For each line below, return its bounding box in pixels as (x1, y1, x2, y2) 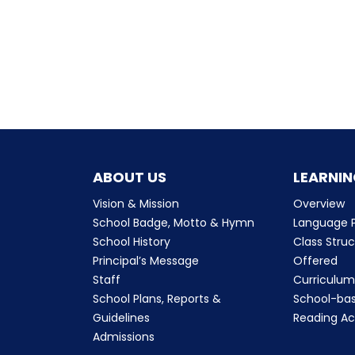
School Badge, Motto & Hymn (93, 214, 254, 231)
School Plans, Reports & (93, 290, 221, 307)
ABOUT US (93, 166, 166, 187)
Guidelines (93, 309, 150, 326)
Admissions (93, 328, 155, 345)
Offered (293, 252, 338, 269)
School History (93, 233, 170, 250)
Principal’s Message (93, 252, 199, 269)
